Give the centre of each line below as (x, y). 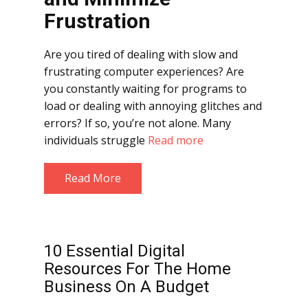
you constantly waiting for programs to (145, 89)
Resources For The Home (137, 269)
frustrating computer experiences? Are (144, 71)
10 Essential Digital (114, 251)
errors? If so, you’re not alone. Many (137, 123)
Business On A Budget (126, 287)
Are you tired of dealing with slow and (141, 54)
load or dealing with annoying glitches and (153, 106)
